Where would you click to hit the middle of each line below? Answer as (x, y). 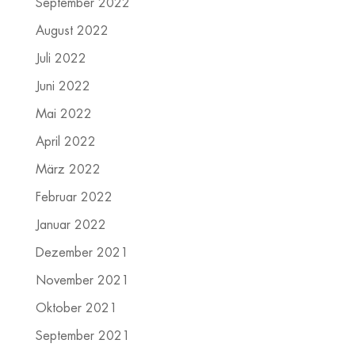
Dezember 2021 (82, 253)
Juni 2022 (63, 87)
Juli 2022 (61, 59)
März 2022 (68, 170)
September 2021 (82, 336)
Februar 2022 (74, 198)
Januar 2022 (71, 225)
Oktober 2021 (76, 309)
